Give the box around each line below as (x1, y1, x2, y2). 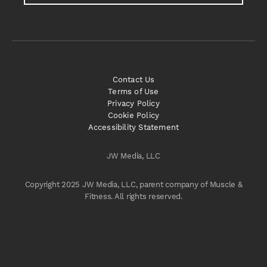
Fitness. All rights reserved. (85, 192, 182, 201)
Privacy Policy (107, 99, 160, 108)
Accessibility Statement (88, 123, 179, 132)
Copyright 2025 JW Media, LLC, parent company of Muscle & (24, 180, 243, 189)
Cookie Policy (107, 111, 160, 120)
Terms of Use (108, 87, 159, 96)
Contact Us (112, 75, 155, 84)
